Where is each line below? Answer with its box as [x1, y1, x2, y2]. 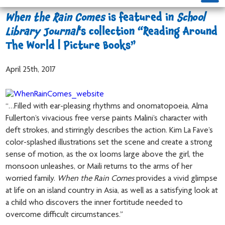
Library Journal [6, 28, 79, 38]
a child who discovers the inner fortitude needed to [6, 199, 183, 207]
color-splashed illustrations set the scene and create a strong [6, 139, 213, 147]
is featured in [105, 14, 177, 24]
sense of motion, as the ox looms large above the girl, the [6, 151, 204, 159]
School [177, 14, 206, 24]
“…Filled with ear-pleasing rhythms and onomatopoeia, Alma [6, 102, 208, 111]
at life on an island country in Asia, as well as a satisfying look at [6, 187, 218, 195]
